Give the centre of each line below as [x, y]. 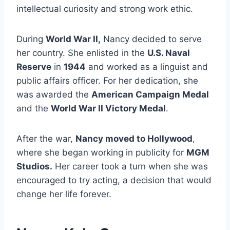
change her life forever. [64, 194]
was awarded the [54, 95]
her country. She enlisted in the [82, 53]
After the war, [46, 139]
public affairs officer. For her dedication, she [107, 81]
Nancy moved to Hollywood [134, 139]
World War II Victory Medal [108, 109]
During [31, 39]
